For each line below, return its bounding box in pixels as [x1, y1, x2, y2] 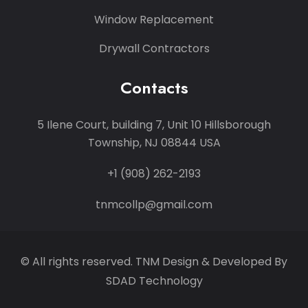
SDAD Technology [105, 272, 203, 289]
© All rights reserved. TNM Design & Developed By [21, 253, 287, 269]
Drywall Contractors [98, 40, 210, 56]
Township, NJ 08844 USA [87, 134, 221, 151]
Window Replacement [94, 11, 214, 27]
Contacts [120, 75, 188, 100]
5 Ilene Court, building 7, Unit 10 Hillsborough [37, 116, 271, 133]
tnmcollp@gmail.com [96, 196, 212, 212]
